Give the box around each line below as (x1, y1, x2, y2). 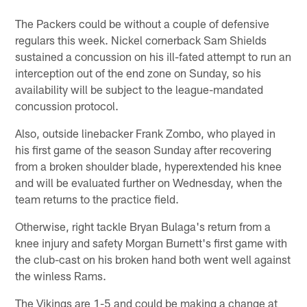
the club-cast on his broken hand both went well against (15, 251, 291, 266)
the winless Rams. (15, 268, 107, 282)
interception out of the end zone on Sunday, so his (15, 65, 262, 79)
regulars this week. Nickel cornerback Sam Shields (15, 32, 267, 47)
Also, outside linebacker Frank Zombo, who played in (15, 125, 276, 140)
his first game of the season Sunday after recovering (15, 142, 272, 156)
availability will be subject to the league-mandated (15, 82, 264, 96)
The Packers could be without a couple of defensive (15, 16, 270, 30)
